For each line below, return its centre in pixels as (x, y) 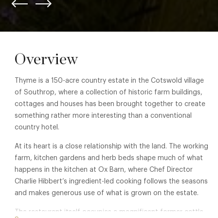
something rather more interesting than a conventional (103, 116)
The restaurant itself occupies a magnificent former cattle (109, 212)
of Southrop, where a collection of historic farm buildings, (109, 93)
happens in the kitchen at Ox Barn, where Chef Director (104, 170)
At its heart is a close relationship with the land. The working (111, 147)
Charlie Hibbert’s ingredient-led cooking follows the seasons (111, 182)
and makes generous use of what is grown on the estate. (107, 193)
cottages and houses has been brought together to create (110, 104)
